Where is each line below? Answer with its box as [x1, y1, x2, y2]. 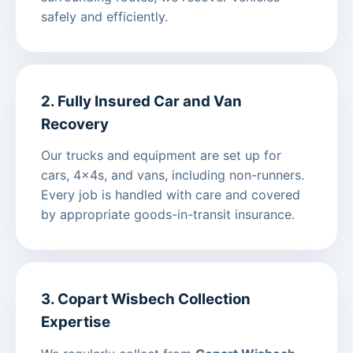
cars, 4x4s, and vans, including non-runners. [41, 167, 304, 184]
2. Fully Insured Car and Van [41, 91, 242, 110]
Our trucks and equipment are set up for [41, 147, 281, 164]
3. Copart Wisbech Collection [41, 290, 251, 309]
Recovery [41, 114, 109, 133]
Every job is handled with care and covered [41, 187, 300, 203]
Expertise [41, 313, 110, 332]
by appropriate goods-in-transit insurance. [41, 206, 295, 223]
